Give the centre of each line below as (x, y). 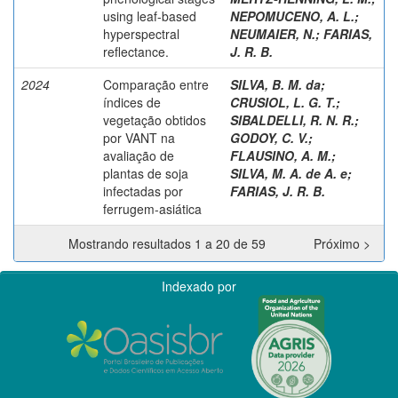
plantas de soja (146, 173)
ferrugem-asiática (152, 208)
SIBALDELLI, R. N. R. (292, 119)
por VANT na (139, 137)
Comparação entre (156, 84)
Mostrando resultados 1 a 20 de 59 (171, 243)
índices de (132, 102)
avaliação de (139, 155)
